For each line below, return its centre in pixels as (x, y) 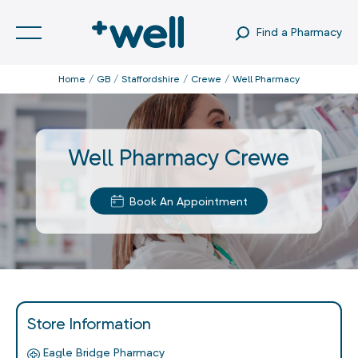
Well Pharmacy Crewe (179, 157)
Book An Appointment (188, 201)
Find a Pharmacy (299, 32)
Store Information (89, 324)
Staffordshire (151, 79)
